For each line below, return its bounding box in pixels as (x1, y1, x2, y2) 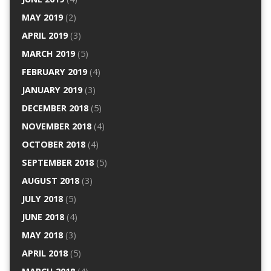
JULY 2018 (21, 193, 63, 205)
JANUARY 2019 (21, 84, 82, 96)
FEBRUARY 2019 (21, 66, 87, 78)
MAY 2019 (21, 11, 63, 24)
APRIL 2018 (21, 247, 68, 260)
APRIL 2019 (21, 30, 68, 42)
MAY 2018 (21, 229, 63, 241)
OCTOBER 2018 (21, 139, 85, 151)
